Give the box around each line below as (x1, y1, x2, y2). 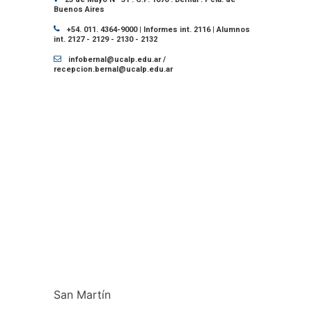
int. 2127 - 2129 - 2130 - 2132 (54, 34, 158, 44)
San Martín (54, 287, 111, 302)
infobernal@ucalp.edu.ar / (68, 54, 166, 64)
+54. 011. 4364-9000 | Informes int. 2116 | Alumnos (67, 24, 251, 34)
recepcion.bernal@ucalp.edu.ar (54, 64, 173, 74)
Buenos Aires (54, 4, 105, 14)
